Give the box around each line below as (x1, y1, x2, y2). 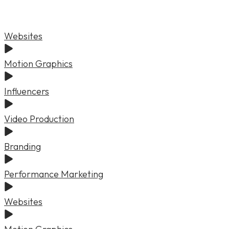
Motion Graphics (4, 57, 73, 70)
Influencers (4, 85, 49, 97)
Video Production (4, 112, 74, 125)
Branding (4, 140, 41, 152)
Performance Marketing (4, 168, 103, 180)
